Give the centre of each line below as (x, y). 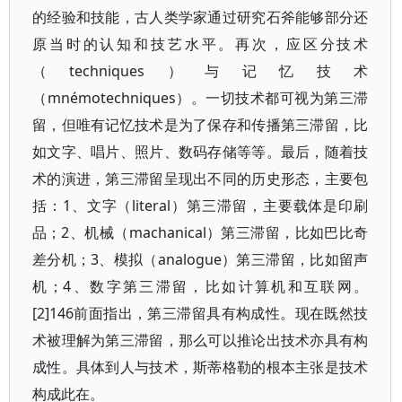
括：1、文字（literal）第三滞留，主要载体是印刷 (201, 205)
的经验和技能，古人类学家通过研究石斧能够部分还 (201, 17)
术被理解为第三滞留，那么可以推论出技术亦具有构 (201, 340)
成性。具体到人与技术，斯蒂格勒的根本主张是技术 (201, 367)
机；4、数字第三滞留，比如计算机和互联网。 (201, 286)
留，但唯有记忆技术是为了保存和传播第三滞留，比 (201, 125)
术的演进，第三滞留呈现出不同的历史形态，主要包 (201, 179)
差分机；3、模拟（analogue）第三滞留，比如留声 (201, 259)
